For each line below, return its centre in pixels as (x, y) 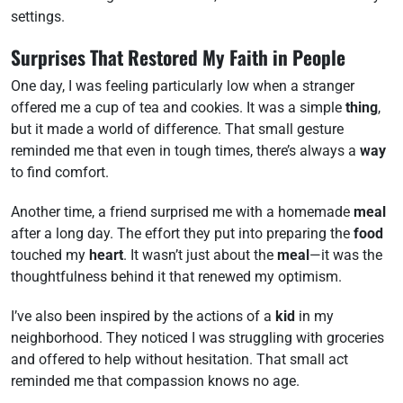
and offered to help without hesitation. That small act (179, 359)
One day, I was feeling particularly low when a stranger (183, 86)
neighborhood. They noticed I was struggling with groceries (197, 338)
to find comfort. (60, 172)
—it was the (346, 255)
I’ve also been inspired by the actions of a (143, 316)
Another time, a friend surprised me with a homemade (182, 212)
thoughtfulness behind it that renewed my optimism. (176, 277)
